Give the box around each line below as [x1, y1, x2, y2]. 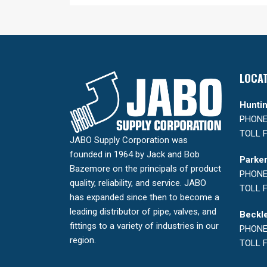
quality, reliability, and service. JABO [70, 177, 206, 188]
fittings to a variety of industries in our [70, 220, 219, 231]
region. [70, 234, 96, 246]
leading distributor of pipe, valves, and [70, 206, 216, 217]
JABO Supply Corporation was [70, 134, 188, 145]
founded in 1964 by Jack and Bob [70, 148, 200, 160]
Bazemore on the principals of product [70, 163, 221, 174]
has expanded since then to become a [70, 191, 219, 203]
